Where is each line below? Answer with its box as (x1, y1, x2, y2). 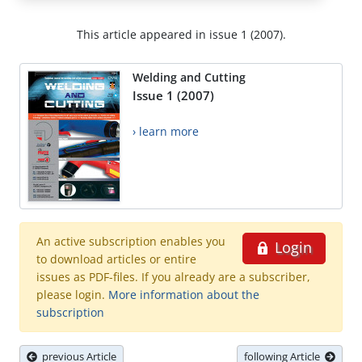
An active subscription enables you (36, 234, 225, 250)
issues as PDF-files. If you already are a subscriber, (36, 269, 310, 285)
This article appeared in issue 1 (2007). (76, 27, 286, 43)
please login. (36, 287, 108, 303)
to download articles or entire (36, 251, 196, 267)
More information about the (108, 287, 259, 303)
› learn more (133, 124, 199, 140)
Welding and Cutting (133, 69, 246, 86)
